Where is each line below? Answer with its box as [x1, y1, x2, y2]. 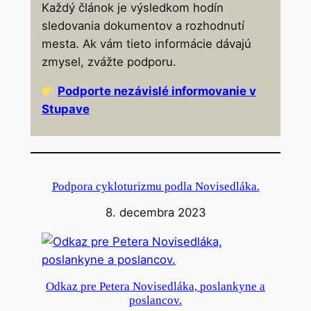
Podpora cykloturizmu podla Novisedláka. [51, 179, 260, 193]
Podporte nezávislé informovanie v [57, 84, 256, 99]
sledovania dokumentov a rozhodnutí [41, 18, 244, 33]
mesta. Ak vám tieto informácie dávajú [41, 36, 251, 51]
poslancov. [129, 293, 182, 307]
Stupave [41, 102, 90, 117]
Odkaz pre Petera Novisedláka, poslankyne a [46, 279, 265, 293]
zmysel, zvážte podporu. [41, 54, 176, 69]
